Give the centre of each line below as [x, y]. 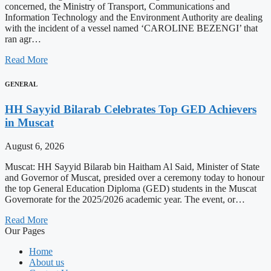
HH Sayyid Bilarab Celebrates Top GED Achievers [131, 109]
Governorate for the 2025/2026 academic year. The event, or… [125, 199]
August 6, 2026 [34, 146]
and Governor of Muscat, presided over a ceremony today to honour [135, 177]
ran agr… [23, 39]
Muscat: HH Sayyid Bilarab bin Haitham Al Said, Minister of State [132, 166]
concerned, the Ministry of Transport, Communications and [117, 7]
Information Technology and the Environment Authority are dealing [134, 18]
